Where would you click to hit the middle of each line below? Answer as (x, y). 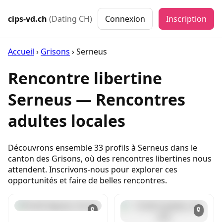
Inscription (186, 19)
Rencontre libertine (85, 78)
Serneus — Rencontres (97, 100)
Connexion (125, 19)
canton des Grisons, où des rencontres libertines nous (110, 158)
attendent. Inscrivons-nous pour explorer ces (93, 169)
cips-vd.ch (28, 19)
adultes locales (67, 121)
